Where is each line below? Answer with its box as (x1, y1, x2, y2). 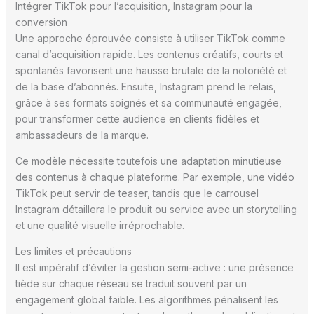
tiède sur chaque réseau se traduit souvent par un (15, 277, 247, 289)
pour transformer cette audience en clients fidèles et (15, 112, 259, 125)
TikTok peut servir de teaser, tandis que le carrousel (15, 186, 259, 199)
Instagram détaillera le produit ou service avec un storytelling (15, 203, 297, 215)
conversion (15, 15, 67, 28)
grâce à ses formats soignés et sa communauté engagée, (15, 96, 282, 109)
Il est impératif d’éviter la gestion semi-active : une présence (15, 261, 294, 273)
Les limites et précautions (15, 245, 132, 257)
